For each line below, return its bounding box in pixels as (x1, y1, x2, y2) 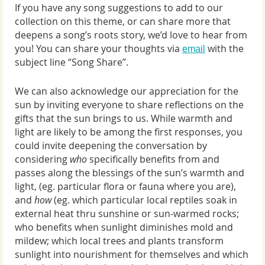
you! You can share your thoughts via (15, 42, 180, 56)
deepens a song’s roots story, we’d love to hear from (15, 28, 247, 42)
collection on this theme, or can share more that (15, 15, 231, 28)
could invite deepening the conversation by (15, 138, 207, 152)
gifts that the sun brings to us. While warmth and (15, 111, 232, 125)
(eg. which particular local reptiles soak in (54, 193, 237, 206)
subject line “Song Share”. (15, 56, 128, 69)
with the (208, 42, 244, 56)
